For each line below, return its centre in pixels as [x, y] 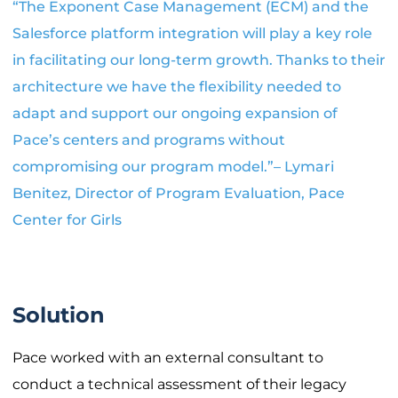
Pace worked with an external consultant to [168, 358]
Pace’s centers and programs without [149, 140]
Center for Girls [67, 220]
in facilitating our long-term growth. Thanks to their [199, 60]
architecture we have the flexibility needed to [177, 87]
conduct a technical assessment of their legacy [179, 385]
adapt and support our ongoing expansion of [175, 114]
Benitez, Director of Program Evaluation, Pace [179, 194]
